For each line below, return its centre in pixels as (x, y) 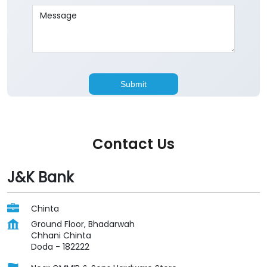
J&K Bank (41, 178)
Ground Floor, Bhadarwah (83, 224)
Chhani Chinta (61, 236)
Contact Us (133, 144)
